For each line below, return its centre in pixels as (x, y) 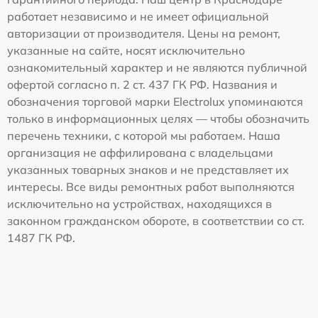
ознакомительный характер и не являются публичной (157, 67)
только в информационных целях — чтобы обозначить (158, 119)
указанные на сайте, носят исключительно (126, 50)
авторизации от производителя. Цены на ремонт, (144, 33)
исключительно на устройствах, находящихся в (139, 204)
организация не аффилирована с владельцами (140, 153)
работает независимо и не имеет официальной (138, 16)
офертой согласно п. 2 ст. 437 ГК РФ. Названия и (142, 84)
